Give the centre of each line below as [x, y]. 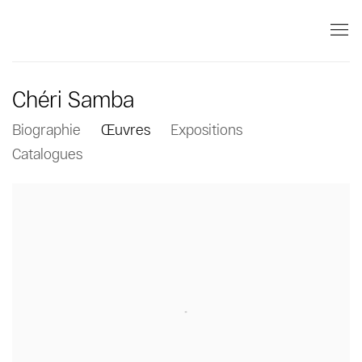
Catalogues [47, 154]
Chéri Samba [73, 99]
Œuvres [126, 130]
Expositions [206, 130]
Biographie [46, 130]
